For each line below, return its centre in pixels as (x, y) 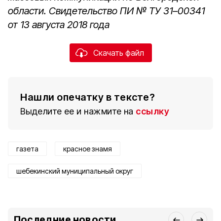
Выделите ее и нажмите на (77, 111)
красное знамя (88, 149)
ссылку (152, 111)
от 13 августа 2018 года (59, 25)
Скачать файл (118, 53)
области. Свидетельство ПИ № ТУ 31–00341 (106, 11)
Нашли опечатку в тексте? (88, 97)
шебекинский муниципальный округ (75, 171)
